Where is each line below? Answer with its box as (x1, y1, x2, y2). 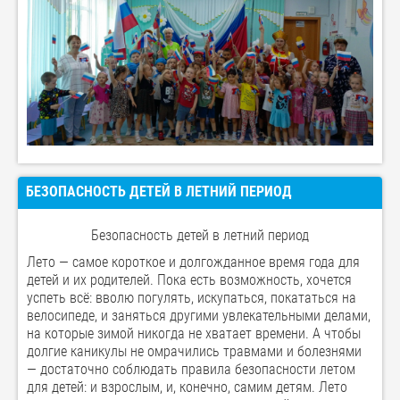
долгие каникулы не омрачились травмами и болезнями (27, 342, 362, 360)
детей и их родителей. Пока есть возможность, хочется (27, 271, 352, 288)
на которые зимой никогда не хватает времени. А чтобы (27, 324, 361, 342)
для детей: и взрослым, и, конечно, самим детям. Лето (27, 378, 347, 396)
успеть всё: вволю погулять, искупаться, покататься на (27, 288, 356, 306)
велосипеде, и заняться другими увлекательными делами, (27, 306, 371, 324)
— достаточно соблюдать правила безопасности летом (27, 360, 355, 378)
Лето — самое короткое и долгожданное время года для (27, 253, 360, 271)
